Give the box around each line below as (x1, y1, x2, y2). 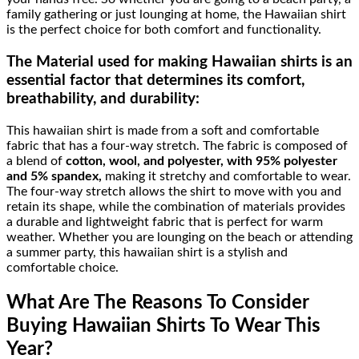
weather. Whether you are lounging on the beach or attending (6, 230, 353, 244)
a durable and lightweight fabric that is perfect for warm (6, 215, 323, 228)
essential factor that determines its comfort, (6, 73, 305, 88)
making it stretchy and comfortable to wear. (105, 169, 351, 183)
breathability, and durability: (6, 91, 200, 107)
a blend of (6, 154, 66, 167)
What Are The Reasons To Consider (6, 292, 309, 313)
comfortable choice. (6, 260, 119, 274)
